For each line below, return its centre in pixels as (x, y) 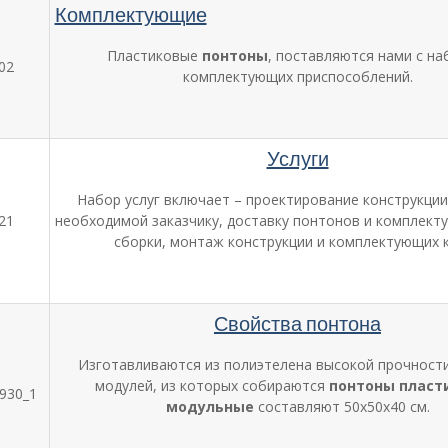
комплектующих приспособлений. (297, 76)
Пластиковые (154, 55)
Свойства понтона (297, 323)
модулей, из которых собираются (211, 385)
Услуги (297, 158)
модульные (209, 406)
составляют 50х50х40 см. (341, 406)
